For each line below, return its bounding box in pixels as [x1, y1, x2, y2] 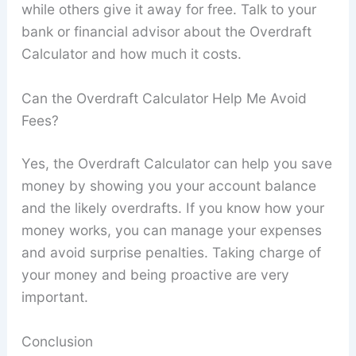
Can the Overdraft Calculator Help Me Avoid [21, 90, 307, 107]
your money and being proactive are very [21, 266, 289, 284]
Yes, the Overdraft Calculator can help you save [21, 155, 332, 172]
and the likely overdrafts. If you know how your [21, 199, 324, 217]
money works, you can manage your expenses [21, 222, 322, 239]
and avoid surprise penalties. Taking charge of [21, 244, 321, 261]
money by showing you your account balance [21, 177, 316, 195]
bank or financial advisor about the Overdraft [21, 23, 311, 41]
